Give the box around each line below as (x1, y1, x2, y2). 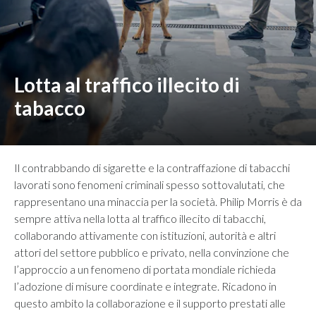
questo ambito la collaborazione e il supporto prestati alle (14, 296, 286, 310)
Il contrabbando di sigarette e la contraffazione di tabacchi (14, 161, 290, 175)
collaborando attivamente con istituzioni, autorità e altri (14, 229, 276, 243)
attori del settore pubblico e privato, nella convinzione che (14, 245, 289, 260)
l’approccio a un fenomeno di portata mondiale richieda (14, 262, 276, 276)
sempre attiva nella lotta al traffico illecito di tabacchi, (14, 212, 266, 226)
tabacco (14, 96, 85, 121)
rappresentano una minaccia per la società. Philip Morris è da (14, 195, 302, 209)
